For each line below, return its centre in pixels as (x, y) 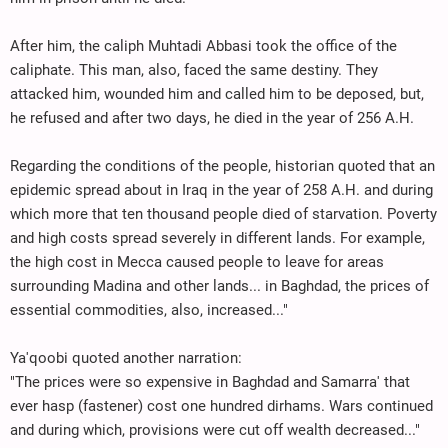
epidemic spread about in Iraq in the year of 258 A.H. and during (221, 189)
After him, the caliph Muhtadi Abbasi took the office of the (203, 45)
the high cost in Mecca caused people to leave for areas (197, 261)
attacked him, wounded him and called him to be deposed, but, (217, 93)
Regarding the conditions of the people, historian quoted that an (222, 165)
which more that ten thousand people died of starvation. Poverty (223, 213)
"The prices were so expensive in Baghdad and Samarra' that (210, 381)
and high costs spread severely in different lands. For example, (217, 237)
